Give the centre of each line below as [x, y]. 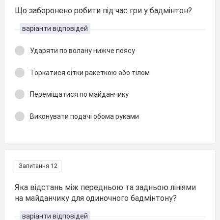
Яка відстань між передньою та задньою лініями [105, 187]
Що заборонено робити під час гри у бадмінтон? [103, 11]
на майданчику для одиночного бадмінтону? [96, 198]
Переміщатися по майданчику [79, 94]
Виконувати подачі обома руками [84, 116]
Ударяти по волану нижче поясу [82, 51]
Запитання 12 [38, 166]
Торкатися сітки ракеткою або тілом [90, 72]
